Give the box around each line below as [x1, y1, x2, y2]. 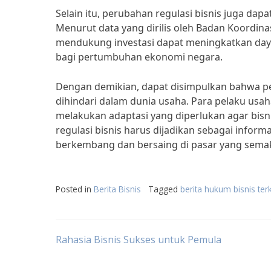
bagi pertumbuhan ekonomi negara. [56, 50, 223, 64]
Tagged [148, 183, 180, 195]
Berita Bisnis [94, 183, 141, 195]
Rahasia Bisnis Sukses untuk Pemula [56, 233, 221, 246]
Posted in [56, 183, 94, 195]
